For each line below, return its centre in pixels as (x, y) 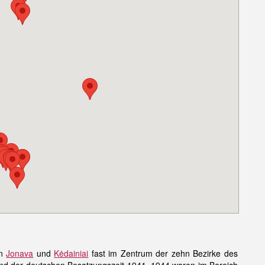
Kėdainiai (71, 253)
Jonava (20, 253)
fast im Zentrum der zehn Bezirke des (163, 253)
